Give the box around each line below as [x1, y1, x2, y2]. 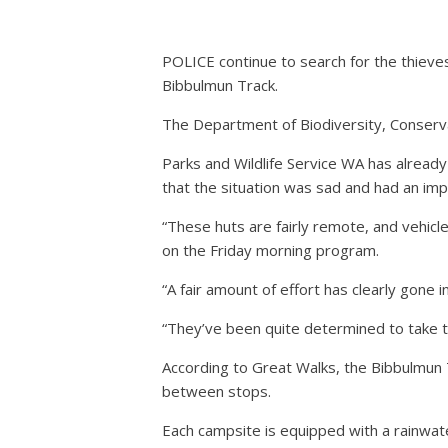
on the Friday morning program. [162, 239, 379, 260]
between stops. [162, 380, 271, 401]
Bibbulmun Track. [162, 74, 278, 95]
